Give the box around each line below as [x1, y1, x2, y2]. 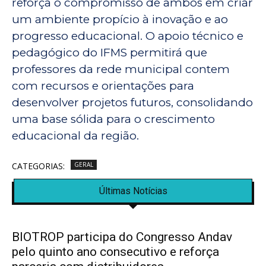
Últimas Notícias [99, 185, 167, 197]
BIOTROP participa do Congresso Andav [12, 230, 232, 245]
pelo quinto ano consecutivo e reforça [12, 245, 219, 259]
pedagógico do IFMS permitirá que [12, 46, 207, 60]
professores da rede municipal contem [12, 62, 230, 77]
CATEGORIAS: [12, 160, 65, 172]
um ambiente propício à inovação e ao [12, 12, 228, 27]
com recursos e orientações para [12, 79, 194, 93]
